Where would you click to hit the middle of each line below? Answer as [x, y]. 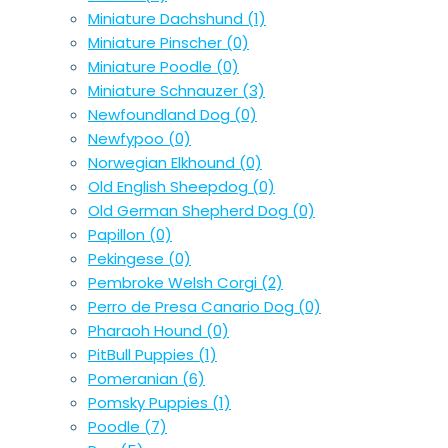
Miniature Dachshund [167, 19]
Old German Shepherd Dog [190, 211]
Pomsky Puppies [150, 403]
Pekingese [128, 259]
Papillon [118, 235]
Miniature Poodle [152, 67]
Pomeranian [135, 379]
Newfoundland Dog [161, 115]
